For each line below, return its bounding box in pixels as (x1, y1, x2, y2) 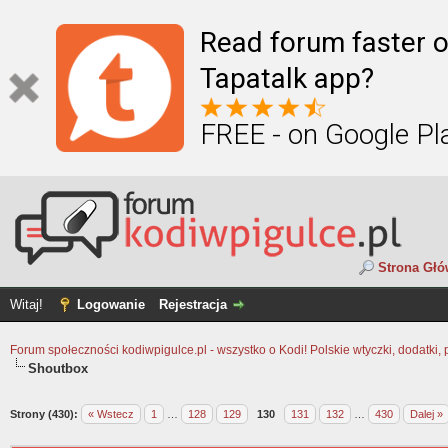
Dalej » (410, 408, 443, 420)
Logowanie (77, 297, 145, 312)
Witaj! (10, 297, 47, 312)
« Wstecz (88, 408, 134, 420)
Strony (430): (10, 408, 78, 420)
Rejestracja (159, 297, 227, 312)
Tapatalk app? (200, 62, 374, 95)
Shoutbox (28, 361, 88, 376)
